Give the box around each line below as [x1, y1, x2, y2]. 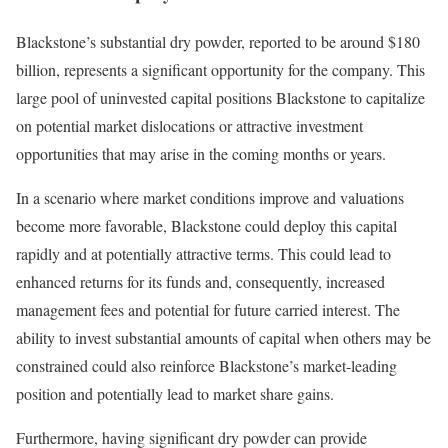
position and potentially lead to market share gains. [16, 382, 334, 404]
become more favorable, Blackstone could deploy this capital [16, 214, 397, 236]
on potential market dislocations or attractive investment [16, 114, 363, 136]
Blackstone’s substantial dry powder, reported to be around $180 [16, 30, 420, 52]
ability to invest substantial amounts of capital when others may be [16, 326, 431, 348]
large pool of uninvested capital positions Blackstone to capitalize [16, 86, 425, 108]
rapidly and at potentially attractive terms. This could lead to [16, 242, 391, 264]
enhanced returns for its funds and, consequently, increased [16, 270, 385, 292]
